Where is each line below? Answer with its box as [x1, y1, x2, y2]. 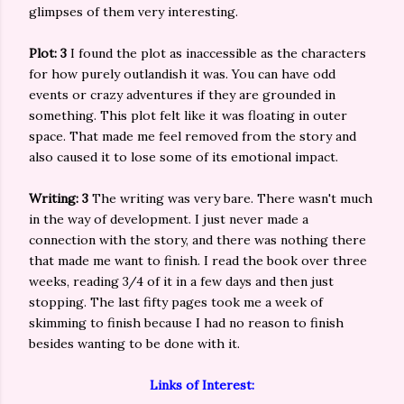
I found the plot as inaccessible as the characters [70, 45, 366, 61]
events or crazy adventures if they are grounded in [29, 87, 335, 103]
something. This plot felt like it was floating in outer [29, 107, 347, 124]
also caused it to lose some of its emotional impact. [29, 149, 338, 165]
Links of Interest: [150, 377, 254, 393]
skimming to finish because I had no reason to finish [29, 315, 344, 331]
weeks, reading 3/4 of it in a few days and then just [29, 273, 334, 289]
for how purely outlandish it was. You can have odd [29, 66, 335, 82]
